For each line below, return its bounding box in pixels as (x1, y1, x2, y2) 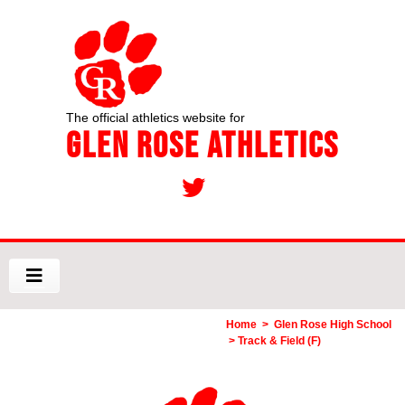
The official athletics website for (66, 110, 245, 125)
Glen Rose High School (274, 318, 391, 331)
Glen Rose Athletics (66, 125, 339, 165)
